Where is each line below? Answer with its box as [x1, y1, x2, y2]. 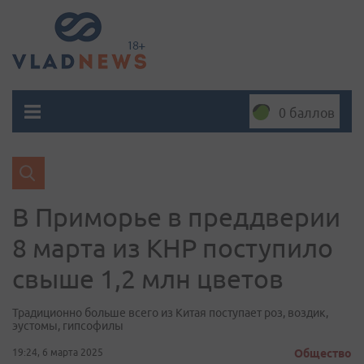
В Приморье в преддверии [12, 202, 340, 232]
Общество [294, 347, 352, 360]
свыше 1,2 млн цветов [12, 264, 284, 293]
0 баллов [279, 106, 335, 120]
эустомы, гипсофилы [12, 319, 123, 332]
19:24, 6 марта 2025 [12, 347, 103, 357]
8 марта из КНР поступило [12, 233, 333, 262]
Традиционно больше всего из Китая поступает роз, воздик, [12, 306, 328, 319]
